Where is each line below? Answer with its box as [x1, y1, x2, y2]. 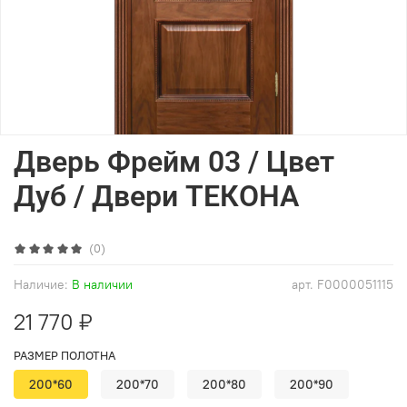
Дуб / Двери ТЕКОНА [14, 178, 299, 213]
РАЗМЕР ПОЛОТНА [14, 347, 115, 362]
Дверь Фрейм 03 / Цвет [14, 144, 334, 179]
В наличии [72, 275, 133, 293]
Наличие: [14, 275, 68, 293]
